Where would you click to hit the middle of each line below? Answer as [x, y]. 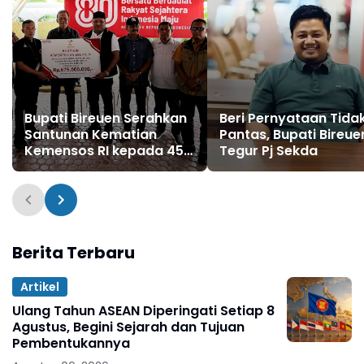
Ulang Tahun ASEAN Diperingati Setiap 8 [143, 311]
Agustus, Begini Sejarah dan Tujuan [128, 327]
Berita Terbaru [74, 253]
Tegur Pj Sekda [269, 151]
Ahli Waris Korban [83, 167]
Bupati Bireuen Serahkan [106, 119]
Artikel [40, 286]
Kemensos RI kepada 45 [104, 151]
